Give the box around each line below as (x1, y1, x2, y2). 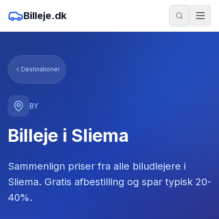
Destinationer (21, 66, 60, 73)
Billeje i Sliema (8, 125, 129, 146)
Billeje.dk (23, 10, 66, 22)
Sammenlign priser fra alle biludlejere (8, 160, 184, 172)
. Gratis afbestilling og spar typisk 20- (39, 176, 211, 188)
